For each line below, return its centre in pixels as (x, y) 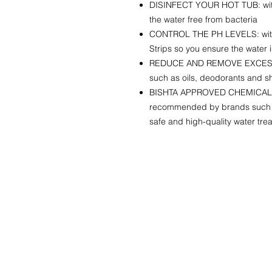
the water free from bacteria (203, 20)
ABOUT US (181, 259)
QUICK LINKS (195, 184)
